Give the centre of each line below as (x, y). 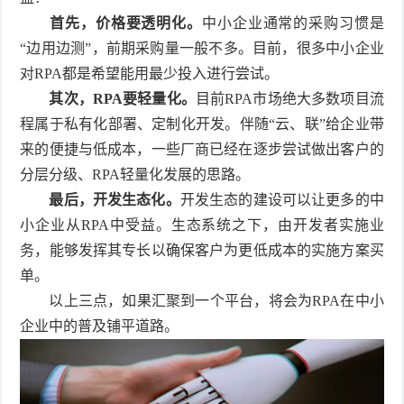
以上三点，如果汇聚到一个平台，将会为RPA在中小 (202, 300)
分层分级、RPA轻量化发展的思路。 (135, 174)
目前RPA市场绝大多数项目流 (289, 98)
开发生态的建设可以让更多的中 (282, 199)
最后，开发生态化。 (100, 199)
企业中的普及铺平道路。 (100, 326)
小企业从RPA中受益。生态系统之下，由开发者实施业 (202, 225)
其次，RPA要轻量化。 (108, 98)
